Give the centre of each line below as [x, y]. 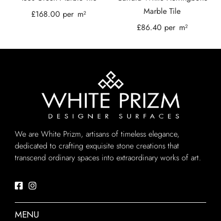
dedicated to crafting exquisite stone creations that [97, 146]
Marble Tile [162, 11]
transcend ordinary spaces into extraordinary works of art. [108, 157]
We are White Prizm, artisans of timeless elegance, [97, 134]
